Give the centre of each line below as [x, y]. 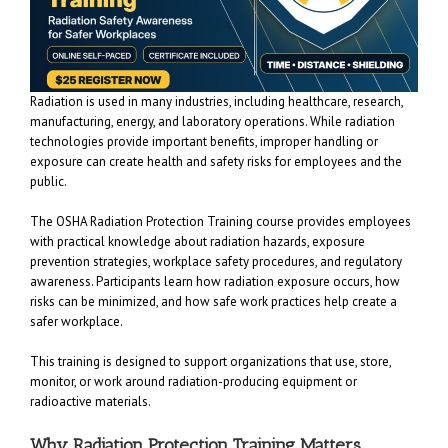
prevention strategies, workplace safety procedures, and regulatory [216, 262]
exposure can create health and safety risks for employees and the [216, 162]
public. [48, 182]
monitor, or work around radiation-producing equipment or [193, 382]
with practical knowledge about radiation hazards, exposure [197, 242]
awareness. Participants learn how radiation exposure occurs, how [215, 282]
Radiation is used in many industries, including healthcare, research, [216, 102]
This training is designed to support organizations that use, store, [210, 362]
